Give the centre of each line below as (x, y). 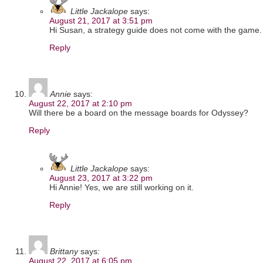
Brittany (64, 252)
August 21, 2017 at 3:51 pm (101, 21)
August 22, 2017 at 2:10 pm (80, 104)
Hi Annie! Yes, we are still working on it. (122, 188)
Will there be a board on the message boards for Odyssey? (139, 113)
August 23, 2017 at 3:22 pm (101, 178)
